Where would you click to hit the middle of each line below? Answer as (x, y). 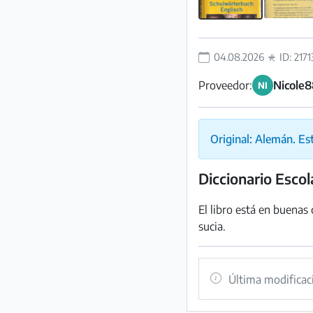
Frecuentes (44, 27)
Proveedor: (225, 85)
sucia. (212, 226)
